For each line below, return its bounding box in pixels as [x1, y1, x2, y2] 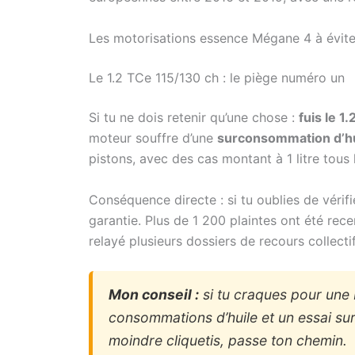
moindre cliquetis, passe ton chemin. [109, 332, 347, 349]
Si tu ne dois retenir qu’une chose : [89, 109, 299, 126]
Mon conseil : [109, 286, 199, 303]
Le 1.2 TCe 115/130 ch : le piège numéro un [89, 70, 345, 86]
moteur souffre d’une [89, 130, 217, 147]
